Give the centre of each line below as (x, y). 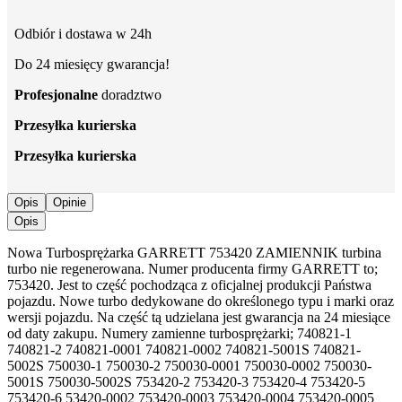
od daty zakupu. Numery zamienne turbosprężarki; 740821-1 (179, 333)
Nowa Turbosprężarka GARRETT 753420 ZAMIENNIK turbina (194, 252)
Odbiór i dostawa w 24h (83, 33)
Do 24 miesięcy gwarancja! (92, 64)
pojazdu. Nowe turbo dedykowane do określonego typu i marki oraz (201, 301)
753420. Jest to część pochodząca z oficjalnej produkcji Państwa (189, 284)
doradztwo (130, 94)
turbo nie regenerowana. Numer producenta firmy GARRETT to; (192, 268)
